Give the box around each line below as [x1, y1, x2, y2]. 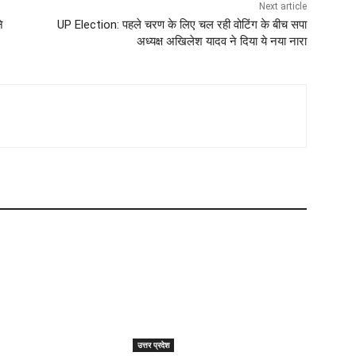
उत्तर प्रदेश [137, 339, 170, 351]
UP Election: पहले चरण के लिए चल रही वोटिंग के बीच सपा [56, 17, 307, 33]
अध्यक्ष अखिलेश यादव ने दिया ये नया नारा [136, 34, 307, 49]
